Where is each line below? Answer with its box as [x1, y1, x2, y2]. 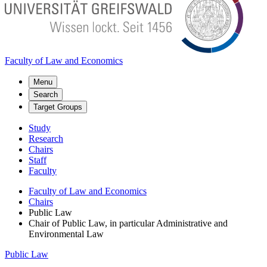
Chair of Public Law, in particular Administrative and [29, 218, 228, 228]
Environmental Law [29, 229, 104, 239]
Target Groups [33, 103, 82, 111]
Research [29, 133, 63, 144]
